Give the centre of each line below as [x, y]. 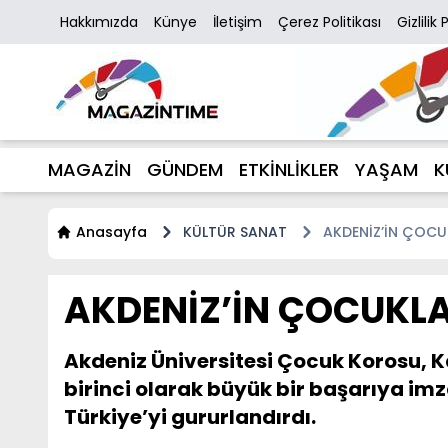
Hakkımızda [99, 22]
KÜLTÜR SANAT [235, 232]
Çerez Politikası [329, 22]
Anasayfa [111, 232]
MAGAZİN [89, 169]
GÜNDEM [185, 169]
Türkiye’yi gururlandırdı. [190, 417]
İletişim [237, 22]
